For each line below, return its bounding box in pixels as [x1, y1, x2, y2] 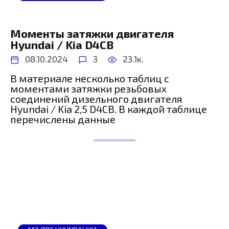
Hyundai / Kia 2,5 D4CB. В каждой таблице [10, 102, 207, 115]
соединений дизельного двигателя [10, 92, 182, 105]
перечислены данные [10, 112, 116, 125]
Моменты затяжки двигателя [10, 27, 174, 40]
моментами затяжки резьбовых [10, 82, 167, 95]
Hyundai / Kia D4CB [10, 38, 113, 52]
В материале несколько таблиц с [10, 72, 169, 84]
